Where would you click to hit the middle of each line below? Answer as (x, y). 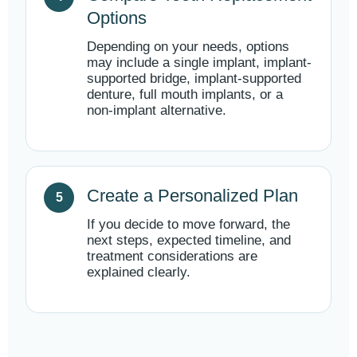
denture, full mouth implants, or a (185, 94)
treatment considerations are (172, 256)
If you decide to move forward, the (188, 224)
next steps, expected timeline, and (189, 240)
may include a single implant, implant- (199, 63)
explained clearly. (139, 272)
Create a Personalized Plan (192, 196)
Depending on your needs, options (188, 47)
